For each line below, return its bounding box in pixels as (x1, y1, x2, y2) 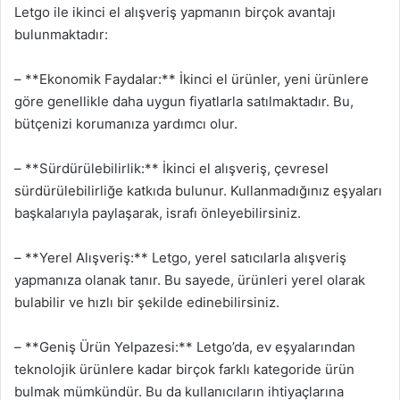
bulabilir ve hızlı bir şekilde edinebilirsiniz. (14, 294, 279, 311)
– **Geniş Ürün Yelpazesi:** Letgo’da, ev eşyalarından (14, 338, 355, 355)
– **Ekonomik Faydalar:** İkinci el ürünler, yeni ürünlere (14, 71, 369, 87)
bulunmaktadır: (14, 26, 108, 43)
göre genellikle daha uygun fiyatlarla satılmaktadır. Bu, (14, 93, 354, 110)
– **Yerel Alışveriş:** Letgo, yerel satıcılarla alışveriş (14, 249, 346, 266)
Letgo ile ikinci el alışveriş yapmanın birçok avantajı (14, 4, 336, 21)
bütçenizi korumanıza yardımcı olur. (14, 115, 237, 132)
